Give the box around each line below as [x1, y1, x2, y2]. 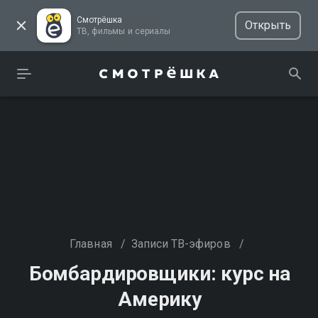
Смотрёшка [77, 15, 123, 25]
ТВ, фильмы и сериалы [134, 26, 170, 36]
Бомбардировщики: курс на [28, 262, 291, 285]
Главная [70, 237, 112, 251]
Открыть [244, 18, 291, 32]
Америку [118, 287, 202, 311]
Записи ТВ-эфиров [131, 237, 231, 251]
